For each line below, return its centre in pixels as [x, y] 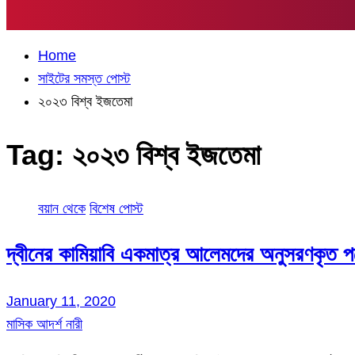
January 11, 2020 [61, 301]
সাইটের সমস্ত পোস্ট [84, 78]
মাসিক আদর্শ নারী [44, 324]
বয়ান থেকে [62, 209]
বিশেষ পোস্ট [116, 209]
